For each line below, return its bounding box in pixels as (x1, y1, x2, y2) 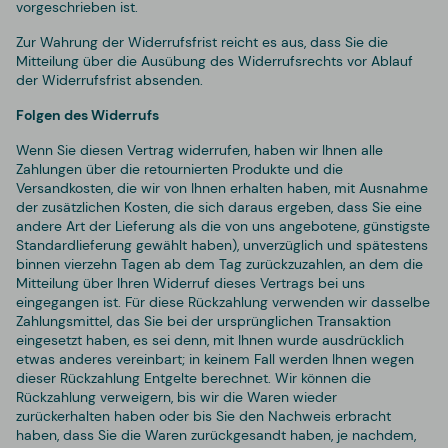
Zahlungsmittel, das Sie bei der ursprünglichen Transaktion (16, 311, 391, 330)
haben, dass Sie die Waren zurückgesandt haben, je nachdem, (16, 425, 416, 444)
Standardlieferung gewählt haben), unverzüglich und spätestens (16, 235, 428, 254)
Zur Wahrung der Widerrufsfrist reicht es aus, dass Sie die (16, 32, 388, 51)
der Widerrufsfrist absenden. (16, 70, 203, 89)
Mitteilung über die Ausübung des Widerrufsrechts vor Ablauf (16, 51, 413, 70)
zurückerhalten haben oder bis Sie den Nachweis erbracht (16, 406, 391, 425)
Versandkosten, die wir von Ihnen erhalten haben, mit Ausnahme (16, 178, 428, 197)
